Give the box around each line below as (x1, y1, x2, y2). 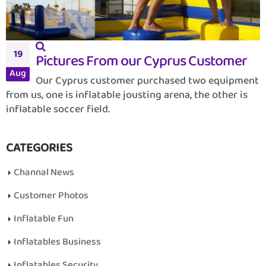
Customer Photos (14, 186, 88, 204)
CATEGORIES (6, 137, 72, 159)
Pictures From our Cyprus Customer (36, 47, 247, 74)
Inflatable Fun (14, 210, 74, 227)
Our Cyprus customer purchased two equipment (36, 71, 259, 90)
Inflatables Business (14, 233, 101, 251)
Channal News (14, 163, 74, 181)
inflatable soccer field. (6, 99, 110, 119)
